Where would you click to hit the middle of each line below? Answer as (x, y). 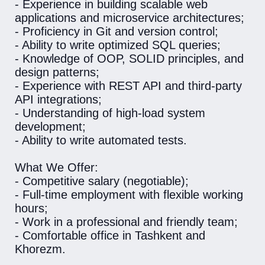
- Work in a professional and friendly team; (126, 222)
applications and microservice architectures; (130, 18)
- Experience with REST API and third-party (128, 86)
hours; (31, 208)
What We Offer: (56, 167)
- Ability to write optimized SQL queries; (118, 45)
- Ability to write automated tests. (101, 140)
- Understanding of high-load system (110, 113)
